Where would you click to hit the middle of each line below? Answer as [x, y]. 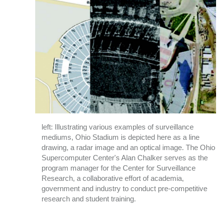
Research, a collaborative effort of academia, [113, 178]
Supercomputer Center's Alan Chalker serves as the [125, 157]
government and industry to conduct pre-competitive [125, 188]
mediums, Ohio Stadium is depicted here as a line [121, 137]
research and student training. [89, 198]
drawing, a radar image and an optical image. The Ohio [129, 147]
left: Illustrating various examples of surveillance [118, 127]
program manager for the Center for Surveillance [119, 168]
